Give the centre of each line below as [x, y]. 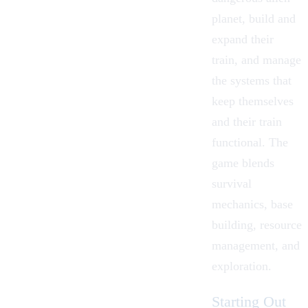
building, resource [257, 224]
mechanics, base [252, 204]
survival [232, 183]
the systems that [252, 80]
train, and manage [256, 59]
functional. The [250, 142]
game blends [243, 163]
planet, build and [254, 18]
